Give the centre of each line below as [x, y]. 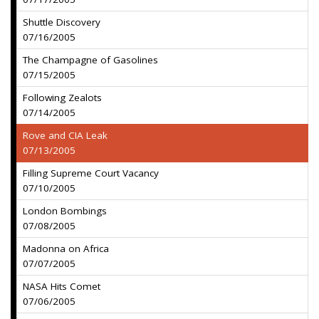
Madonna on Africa [66, 249]
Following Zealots [62, 98]
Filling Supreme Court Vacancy [91, 173]
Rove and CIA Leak [65, 135]
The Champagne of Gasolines [90, 60]
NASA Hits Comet [62, 286]
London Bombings [65, 211]
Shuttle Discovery [62, 22]
